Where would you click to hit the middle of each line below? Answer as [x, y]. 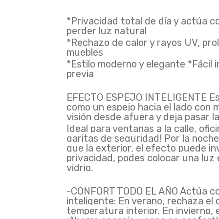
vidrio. [79, 168]
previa [80, 74]
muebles [85, 52]
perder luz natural [106, 31]
